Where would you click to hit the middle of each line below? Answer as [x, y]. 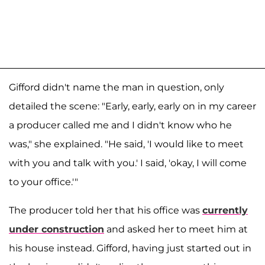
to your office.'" [43, 182]
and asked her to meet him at [176, 229]
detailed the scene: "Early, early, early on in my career [132, 106]
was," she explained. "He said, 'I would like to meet [126, 144]
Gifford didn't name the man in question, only [117, 87]
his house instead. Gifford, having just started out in [130, 248]
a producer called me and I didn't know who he [120, 125]
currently [225, 210]
